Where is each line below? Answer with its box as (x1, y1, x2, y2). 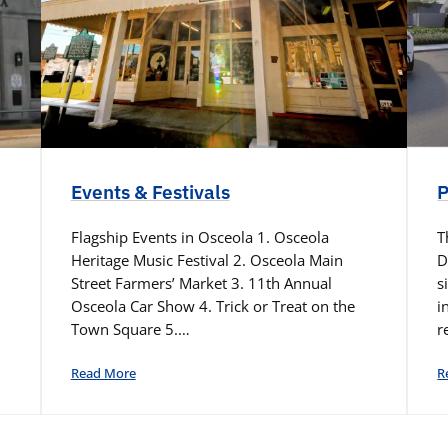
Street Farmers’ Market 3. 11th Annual (70, 273, 332, 294)
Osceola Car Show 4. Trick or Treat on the (70, 296, 355, 317)
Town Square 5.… (70, 319, 190, 340)
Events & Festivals (70, 180, 230, 205)
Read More (70, 364, 136, 383)
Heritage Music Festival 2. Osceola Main (70, 250, 343, 271)
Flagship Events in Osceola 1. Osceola (70, 227, 329, 248)
